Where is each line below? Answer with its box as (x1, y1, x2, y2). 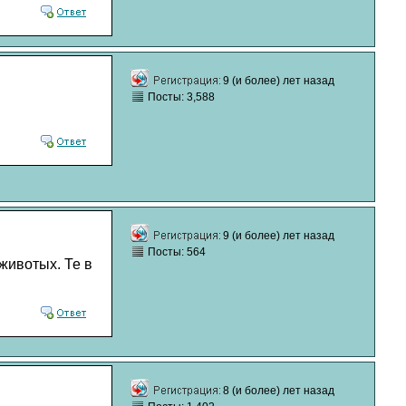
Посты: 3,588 (145, 91, 216, 103)
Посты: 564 (145, 246, 207, 258)
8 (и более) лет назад (223, 384, 335, 397)
